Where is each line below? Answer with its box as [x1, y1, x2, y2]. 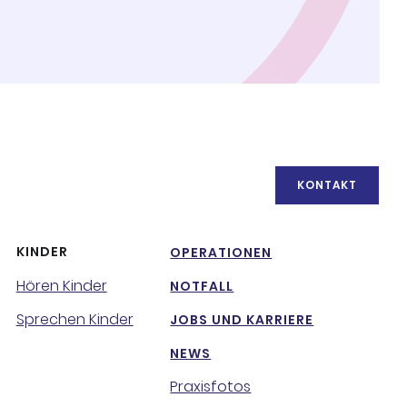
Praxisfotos [170, 376, 252, 397]
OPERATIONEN [170, 243, 273, 262]
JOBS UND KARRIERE [170, 311, 314, 329]
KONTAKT [296, 177, 357, 193]
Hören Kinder [15, 275, 107, 296]
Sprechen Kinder [15, 309, 134, 330]
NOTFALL [170, 277, 234, 295]
